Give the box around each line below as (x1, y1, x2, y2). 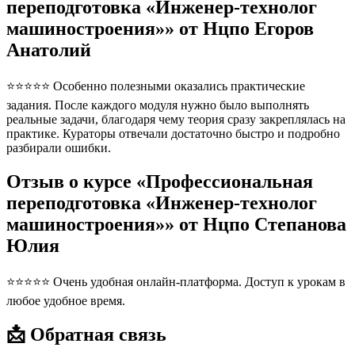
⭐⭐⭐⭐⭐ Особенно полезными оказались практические (6, 79, 305, 94)
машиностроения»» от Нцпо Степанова (6, 214, 346, 235)
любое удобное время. (6, 293, 125, 307)
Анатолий (6, 40, 91, 61)
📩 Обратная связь (6, 323, 166, 345)
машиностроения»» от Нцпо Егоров (6, 18, 314, 40)
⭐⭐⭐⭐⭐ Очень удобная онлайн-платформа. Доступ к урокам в (6, 274, 345, 288)
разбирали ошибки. (6, 141, 111, 155)
